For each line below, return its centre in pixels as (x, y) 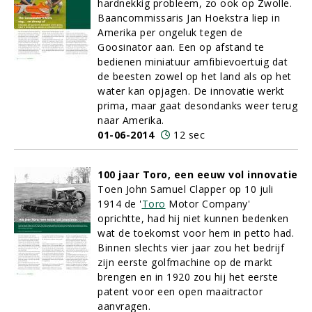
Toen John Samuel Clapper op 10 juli (186, 189)
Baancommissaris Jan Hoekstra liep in (189, 18)
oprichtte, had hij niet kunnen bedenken (193, 218)
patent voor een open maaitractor (180, 291)
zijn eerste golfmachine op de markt (185, 262)
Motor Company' (208, 204)
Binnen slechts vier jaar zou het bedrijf (191, 248)
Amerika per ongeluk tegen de (170, 32)
